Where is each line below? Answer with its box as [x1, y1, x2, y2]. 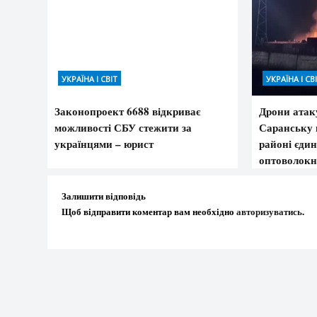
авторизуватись [236, 204, 302, 218]
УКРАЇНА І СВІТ [62, 73, 117, 84]
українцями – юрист [54, 135, 154, 151]
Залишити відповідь [62, 188, 146, 202]
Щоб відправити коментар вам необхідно [62, 204, 236, 218]
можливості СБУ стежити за [54, 119, 192, 135]
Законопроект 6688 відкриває [54, 103, 200, 119]
